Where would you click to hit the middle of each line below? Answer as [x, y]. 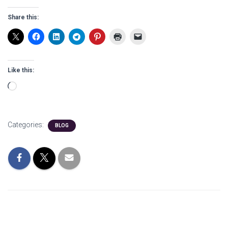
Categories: [26, 125]
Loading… [33, 87]
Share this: [23, 17]
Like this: [21, 70]
